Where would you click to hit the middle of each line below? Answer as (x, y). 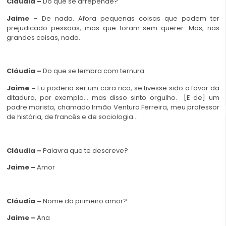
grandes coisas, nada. (43, 37)
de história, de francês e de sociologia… (72, 117)
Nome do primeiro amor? (85, 201)
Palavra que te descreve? (86, 150)
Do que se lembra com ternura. (94, 71)
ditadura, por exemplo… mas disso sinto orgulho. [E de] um (113, 97)
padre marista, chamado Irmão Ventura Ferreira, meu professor (113, 107)
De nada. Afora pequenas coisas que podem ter (131, 18)
